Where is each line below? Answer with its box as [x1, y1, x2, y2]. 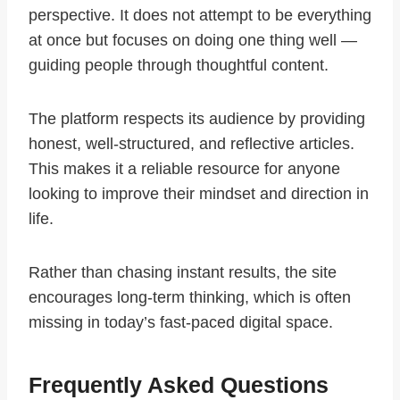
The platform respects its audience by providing [29, 110, 365, 129]
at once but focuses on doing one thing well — [29, 31, 357, 50]
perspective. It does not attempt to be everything [29, 6, 371, 25]
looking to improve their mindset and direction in [29, 185, 369, 204]
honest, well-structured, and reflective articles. [29, 135, 354, 154]
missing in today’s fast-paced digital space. [29, 313, 333, 332]
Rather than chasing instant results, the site [29, 263, 337, 282]
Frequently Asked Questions [29, 371, 329, 397]
